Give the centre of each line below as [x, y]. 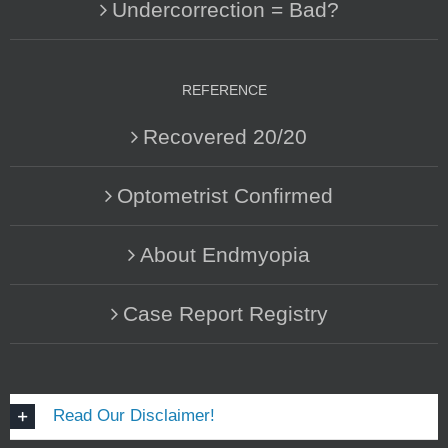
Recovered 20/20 [225, 137]
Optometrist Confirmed [225, 196]
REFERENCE [224, 90]
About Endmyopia [225, 255]
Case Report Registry [225, 314]
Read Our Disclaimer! [134, 416]
